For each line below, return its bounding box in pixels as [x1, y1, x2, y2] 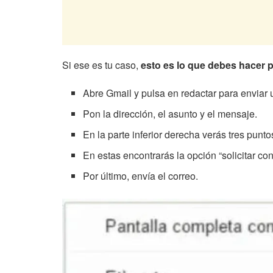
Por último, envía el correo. [83, 169, 199, 183]
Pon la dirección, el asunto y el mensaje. [83, 107, 258, 121]
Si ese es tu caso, [62, 58, 141, 73]
